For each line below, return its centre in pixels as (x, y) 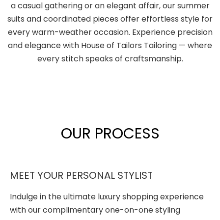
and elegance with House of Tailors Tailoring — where (110, 46)
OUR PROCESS (110, 134)
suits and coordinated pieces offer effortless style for (110, 19)
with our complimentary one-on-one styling (95, 210)
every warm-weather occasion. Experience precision (110, 32)
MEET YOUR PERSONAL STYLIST (81, 176)
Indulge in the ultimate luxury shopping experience (107, 197)
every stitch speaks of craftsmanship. (110, 59)
